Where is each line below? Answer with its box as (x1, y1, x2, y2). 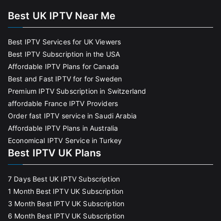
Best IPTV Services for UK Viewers (8, 37, 121, 46)
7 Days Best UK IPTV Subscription (8, 175, 120, 183)
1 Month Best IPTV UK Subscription (8, 187, 124, 195)
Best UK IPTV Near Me (8, 10, 116, 22)
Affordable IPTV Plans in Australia (8, 124, 118, 132)
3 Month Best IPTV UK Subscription (8, 199, 125, 208)
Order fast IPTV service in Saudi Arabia (8, 111, 137, 120)
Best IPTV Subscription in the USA (8, 50, 120, 58)
